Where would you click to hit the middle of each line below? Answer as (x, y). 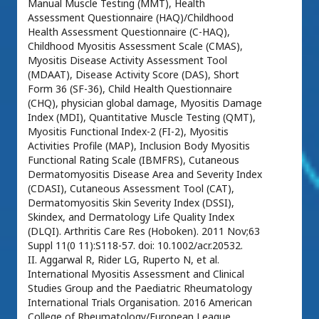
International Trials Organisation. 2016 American (140, 302)
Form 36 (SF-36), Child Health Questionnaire (130, 89)
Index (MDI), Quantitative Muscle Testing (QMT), (142, 117)
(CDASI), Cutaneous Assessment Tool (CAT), (131, 188)
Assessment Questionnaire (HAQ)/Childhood (131, 17)
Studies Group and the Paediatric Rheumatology (140, 288)
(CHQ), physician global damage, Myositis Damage (145, 103)
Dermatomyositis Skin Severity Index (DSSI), (131, 203)
